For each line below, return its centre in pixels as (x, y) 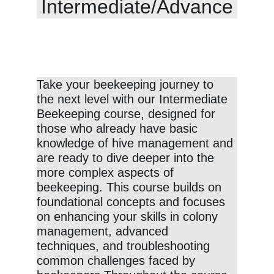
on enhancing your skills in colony (129, 217)
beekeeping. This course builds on (131, 187)
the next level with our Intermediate (134, 99)
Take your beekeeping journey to (127, 84)
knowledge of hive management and (137, 143)
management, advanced (104, 231)
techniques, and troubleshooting (125, 246)
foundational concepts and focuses (133, 202)
